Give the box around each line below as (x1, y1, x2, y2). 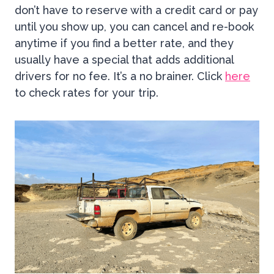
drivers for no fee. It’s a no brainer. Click (15, 70, 225, 83)
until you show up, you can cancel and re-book (15, 20, 254, 34)
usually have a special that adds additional (15, 53, 234, 67)
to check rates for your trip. (15, 86, 158, 100)
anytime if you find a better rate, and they (15, 37, 234, 50)
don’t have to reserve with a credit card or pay (15, 4, 258, 17)
